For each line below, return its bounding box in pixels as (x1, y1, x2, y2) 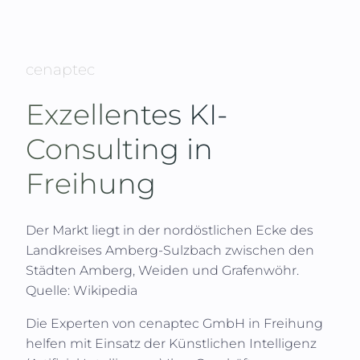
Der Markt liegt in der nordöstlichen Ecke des (26, 222, 313, 238)
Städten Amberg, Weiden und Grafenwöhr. (26, 262, 299, 278)
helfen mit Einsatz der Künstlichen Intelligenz (26, 335, 317, 351)
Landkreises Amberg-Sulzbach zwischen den (26, 242, 314, 258)
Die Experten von (26, 315, 139, 331)
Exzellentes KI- (26, 97, 227, 133)
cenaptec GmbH (139, 315, 248, 331)
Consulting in (26, 132, 213, 167)
